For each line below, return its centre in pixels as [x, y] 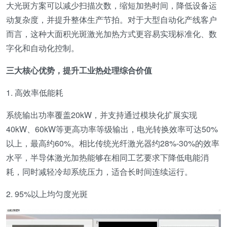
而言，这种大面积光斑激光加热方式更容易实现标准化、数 [111, 34]
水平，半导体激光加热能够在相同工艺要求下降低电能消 [107, 157]
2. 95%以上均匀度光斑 [47, 194]
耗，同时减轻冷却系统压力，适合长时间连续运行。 [99, 172]
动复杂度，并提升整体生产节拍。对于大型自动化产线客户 [111, 20]
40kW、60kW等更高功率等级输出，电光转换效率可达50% [112, 129]
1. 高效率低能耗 [35, 92]
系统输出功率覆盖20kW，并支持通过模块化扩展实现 [102, 115]
